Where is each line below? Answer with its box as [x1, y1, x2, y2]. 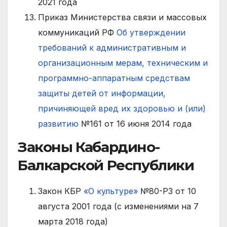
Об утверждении [117, 27, 185, 38]
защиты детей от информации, [38, 88, 166, 99]
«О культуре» [84, 186, 138, 197]
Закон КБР [38, 186, 84, 197]
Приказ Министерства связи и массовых [38, 12, 207, 23]
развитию [38, 119, 79, 129]
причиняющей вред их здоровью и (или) [38, 103, 206, 114]
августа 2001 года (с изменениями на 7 [38, 201, 199, 212]
